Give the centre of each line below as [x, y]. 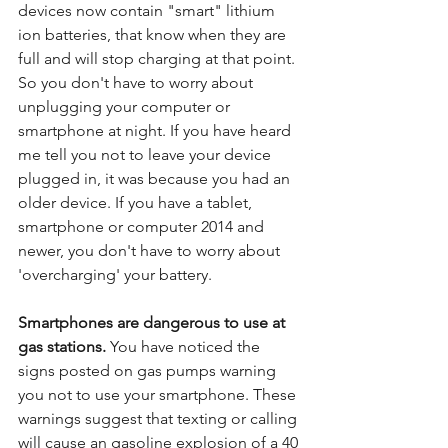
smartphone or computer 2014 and [143, 226]
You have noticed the [185, 346]
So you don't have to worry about [137, 82]
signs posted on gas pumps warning [149, 370]
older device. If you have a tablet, [137, 202]
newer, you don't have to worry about [151, 250]
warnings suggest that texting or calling [159, 418]
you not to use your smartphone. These [159, 394]
